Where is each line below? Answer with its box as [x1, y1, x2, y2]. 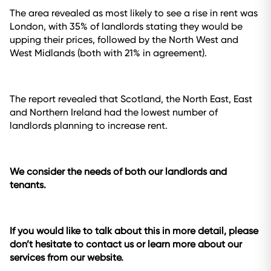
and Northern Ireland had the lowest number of [10, 106, 218, 118]
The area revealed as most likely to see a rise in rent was [10, 7, 258, 19]
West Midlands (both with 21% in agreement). [10, 47, 207, 59]
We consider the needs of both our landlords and [10, 166, 227, 177]
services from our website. [10, 252, 123, 263]
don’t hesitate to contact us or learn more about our [10, 238, 242, 250]
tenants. [10, 179, 46, 191]
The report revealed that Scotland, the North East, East [10, 93, 252, 105]
